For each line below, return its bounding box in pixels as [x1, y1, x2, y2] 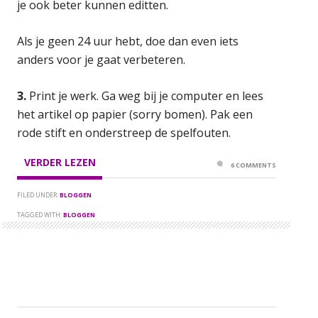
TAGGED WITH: [17, 209, 64, 219]
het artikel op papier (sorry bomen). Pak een [17, 106, 253, 122]
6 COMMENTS [231, 160, 277, 170]
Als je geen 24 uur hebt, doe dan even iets [17, 33, 239, 49]
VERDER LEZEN [23, 155, 96, 169]
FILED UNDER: [17, 190, 60, 199]
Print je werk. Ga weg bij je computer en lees [26, 87, 264, 104]
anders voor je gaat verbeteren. [17, 51, 186, 67]
